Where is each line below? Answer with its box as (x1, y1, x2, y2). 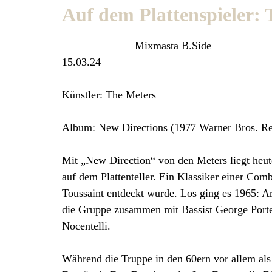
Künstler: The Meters (62, 89, 156, 101)
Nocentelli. (62, 220, 110, 233)
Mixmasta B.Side (135, 39, 211, 52)
